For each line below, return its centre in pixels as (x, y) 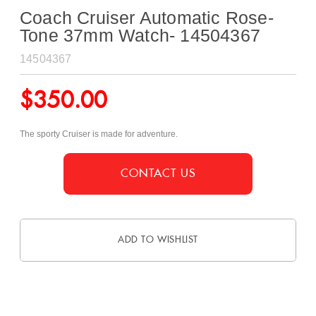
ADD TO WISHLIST (158, 240)
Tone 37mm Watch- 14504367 (140, 35)
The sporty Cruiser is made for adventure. (99, 134)
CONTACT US (158, 173)
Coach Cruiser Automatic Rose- (147, 18)
